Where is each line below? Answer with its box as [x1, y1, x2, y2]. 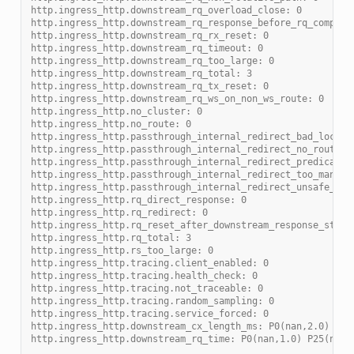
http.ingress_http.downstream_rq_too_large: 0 [30, 55, 274, 66]
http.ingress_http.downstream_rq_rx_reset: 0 [30, 29, 269, 41]
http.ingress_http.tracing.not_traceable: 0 [30, 282, 263, 294]
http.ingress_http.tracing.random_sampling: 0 [30, 295, 274, 307]
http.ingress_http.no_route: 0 [30, 118, 191, 130]
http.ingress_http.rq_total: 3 [30, 232, 191, 243]
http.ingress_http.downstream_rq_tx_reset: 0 [30, 80, 269, 92]
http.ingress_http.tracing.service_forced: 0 [30, 307, 269, 319]
